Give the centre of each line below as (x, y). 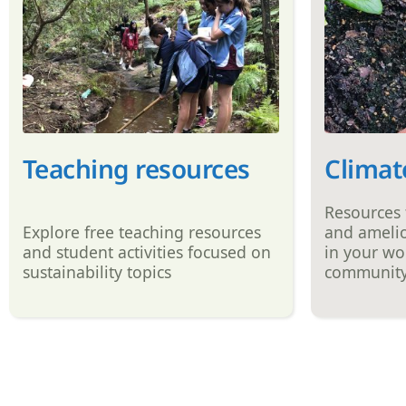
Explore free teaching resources (141, 232)
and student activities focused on (146, 252)
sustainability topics (97, 272)
